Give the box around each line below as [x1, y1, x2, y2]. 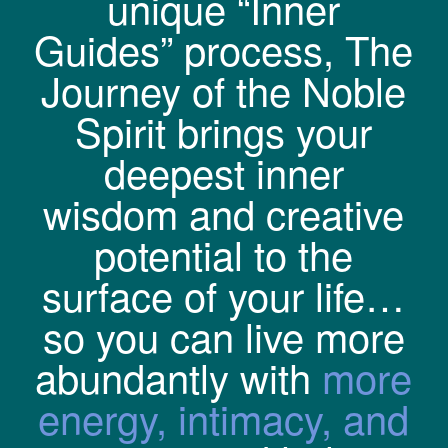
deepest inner [103, 143, 344, 201]
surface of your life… [42, 266, 406, 324]
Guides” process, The [34, 20, 414, 78]
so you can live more [42, 307, 405, 365]
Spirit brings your [75, 102, 373, 160]
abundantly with [35, 348, 323, 406]
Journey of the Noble [41, 61, 407, 119]
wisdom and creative [43, 184, 405, 242]
